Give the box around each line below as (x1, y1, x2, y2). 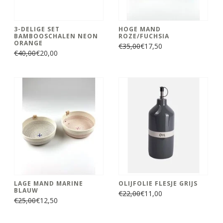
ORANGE (14, 38, 43, 47)
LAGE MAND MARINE (14, 179, 83, 188)
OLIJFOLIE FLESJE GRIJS (118, 179, 198, 188)
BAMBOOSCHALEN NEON (14, 31, 98, 40)
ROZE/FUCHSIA (118, 31, 169, 40)
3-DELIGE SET (14, 24, 60, 33)
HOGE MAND (118, 24, 161, 33)
